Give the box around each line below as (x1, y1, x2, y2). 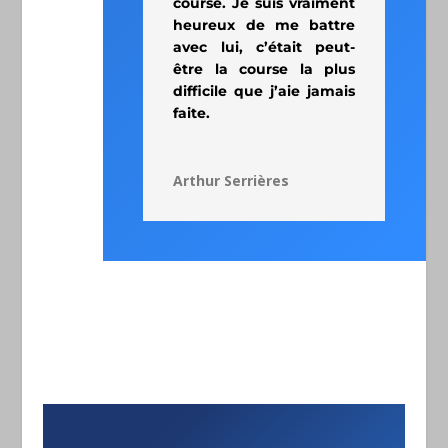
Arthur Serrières (173, 170, 290, 190)
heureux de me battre (173, 15, 356, 34)
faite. (173, 103, 211, 122)
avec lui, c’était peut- (173, 37, 356, 56)
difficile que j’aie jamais (173, 81, 356, 100)
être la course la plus (173, 59, 356, 78)
